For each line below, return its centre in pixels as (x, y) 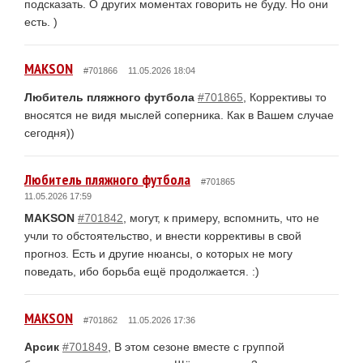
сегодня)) (49, 132)
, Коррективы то (285, 97)
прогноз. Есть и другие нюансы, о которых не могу (158, 253)
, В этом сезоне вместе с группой (196, 346)
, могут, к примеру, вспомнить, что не (221, 218)
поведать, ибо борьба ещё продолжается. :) (142, 271)
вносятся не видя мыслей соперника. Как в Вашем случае (179, 115)
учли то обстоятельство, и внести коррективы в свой (163, 235)
